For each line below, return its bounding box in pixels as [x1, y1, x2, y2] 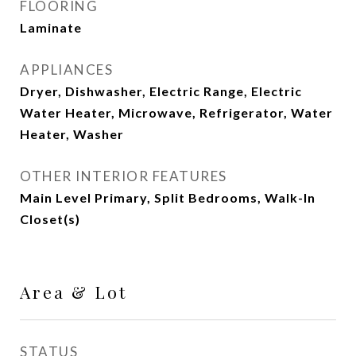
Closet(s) [20, 211, 80, 226]
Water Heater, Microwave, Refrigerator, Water [20, 105, 333, 120]
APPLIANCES [20, 61, 113, 78]
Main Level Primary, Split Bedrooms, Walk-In [20, 190, 315, 205]
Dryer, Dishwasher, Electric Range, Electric [20, 83, 302, 99]
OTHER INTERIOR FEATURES [20, 168, 227, 184]
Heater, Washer [20, 126, 124, 141]
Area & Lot [20, 281, 127, 303]
